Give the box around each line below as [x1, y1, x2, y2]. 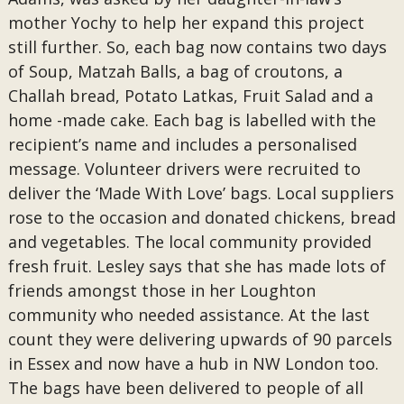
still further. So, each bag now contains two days [7, 36, 387, 58]
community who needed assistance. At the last [7, 304, 370, 326]
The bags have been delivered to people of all [7, 377, 363, 399]
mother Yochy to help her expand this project [7, 12, 364, 33]
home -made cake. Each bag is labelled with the [7, 109, 376, 131]
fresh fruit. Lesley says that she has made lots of [7, 255, 386, 277]
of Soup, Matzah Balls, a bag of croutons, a [7, 60, 343, 82]
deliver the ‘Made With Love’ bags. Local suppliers [7, 182, 394, 204]
